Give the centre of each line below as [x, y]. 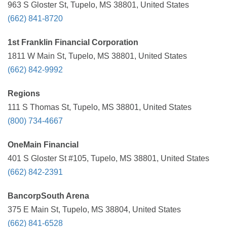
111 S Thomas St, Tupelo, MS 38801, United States [100, 107]
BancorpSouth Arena [48, 196]
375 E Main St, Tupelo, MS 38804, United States [94, 210]
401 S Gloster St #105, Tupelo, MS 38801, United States [108, 158]
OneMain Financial [43, 145]
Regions [24, 93]
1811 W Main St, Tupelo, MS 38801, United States [97, 56]
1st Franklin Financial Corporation [73, 42]
